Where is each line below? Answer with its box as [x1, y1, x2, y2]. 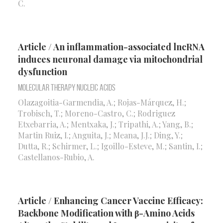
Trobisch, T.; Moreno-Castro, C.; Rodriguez [18, 108, 175, 118]
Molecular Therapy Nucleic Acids [18, 82, 115, 93]
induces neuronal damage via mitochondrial [18, 53, 203, 66]
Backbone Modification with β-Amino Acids [18, 207, 195, 219]
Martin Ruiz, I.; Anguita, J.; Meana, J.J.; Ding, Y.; [18, 129, 183, 140]
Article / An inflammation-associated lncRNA [18, 41, 205, 53]
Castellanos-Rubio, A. [18, 151, 95, 162]
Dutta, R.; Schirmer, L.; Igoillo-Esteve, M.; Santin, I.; [18, 140, 203, 151]
